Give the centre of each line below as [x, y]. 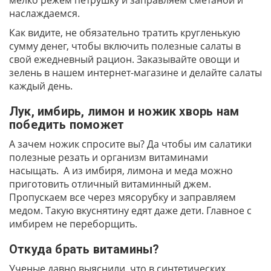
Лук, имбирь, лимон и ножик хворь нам [124, 111]
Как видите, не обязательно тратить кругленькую [125, 33]
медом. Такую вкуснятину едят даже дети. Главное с [130, 211]
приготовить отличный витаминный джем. [110, 184]
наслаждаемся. [44, 13]
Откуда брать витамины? [84, 249]
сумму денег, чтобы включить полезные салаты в [125, 46]
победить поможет [67, 125]
